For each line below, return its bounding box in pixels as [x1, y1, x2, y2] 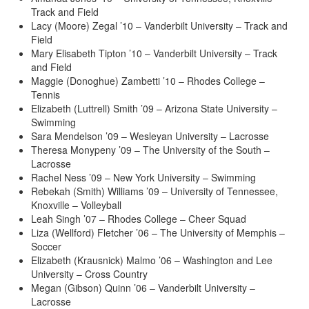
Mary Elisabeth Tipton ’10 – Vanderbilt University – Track [31, 46, 277, 61]
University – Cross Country [31, 267, 148, 281]
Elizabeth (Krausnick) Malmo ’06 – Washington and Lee [31, 253, 272, 268]
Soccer [31, 239, 61, 254]
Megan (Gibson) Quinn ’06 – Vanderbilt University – [31, 281, 255, 295]
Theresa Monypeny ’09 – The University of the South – [31, 143, 270, 157]
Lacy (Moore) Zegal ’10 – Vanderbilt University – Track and [31, 19, 288, 33]
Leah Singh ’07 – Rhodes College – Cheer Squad [31, 212, 246, 226]
